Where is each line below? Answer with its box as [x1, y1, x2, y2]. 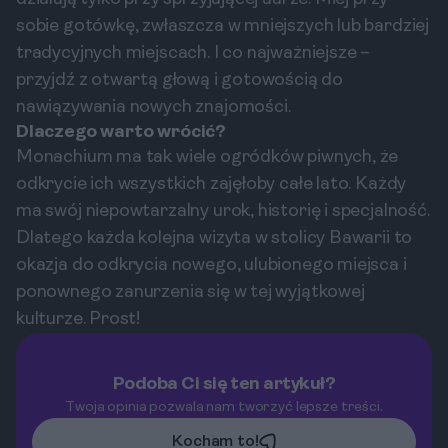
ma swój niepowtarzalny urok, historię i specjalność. [16, 202, 430, 221]
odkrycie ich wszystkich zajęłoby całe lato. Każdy [16, 175, 407, 194]
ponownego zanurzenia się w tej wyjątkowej [16, 283, 365, 302]
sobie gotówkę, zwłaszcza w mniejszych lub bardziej [16, 17, 430, 36]
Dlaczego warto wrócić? [16, 123, 227, 142]
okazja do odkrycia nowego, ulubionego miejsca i [16, 256, 407, 275]
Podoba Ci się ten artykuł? [113, 375, 335, 394]
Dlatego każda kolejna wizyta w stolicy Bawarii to [16, 229, 413, 248]
